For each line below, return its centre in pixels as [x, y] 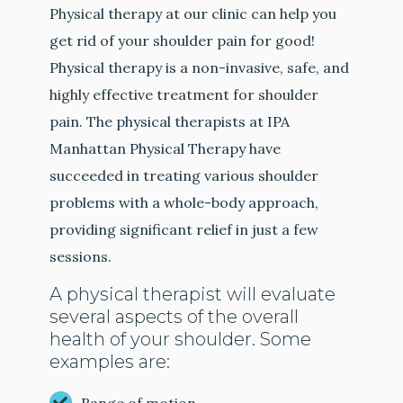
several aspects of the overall [175, 317]
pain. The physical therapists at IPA [170, 122]
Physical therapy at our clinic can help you [193, 14]
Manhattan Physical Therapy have [166, 149]
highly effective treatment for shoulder [184, 95]
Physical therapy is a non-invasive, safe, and [200, 68]
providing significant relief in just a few [184, 230]
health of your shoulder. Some [181, 340]
